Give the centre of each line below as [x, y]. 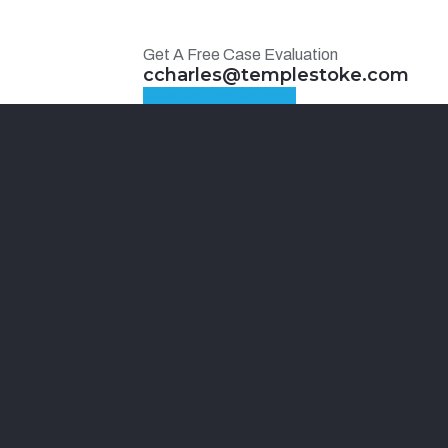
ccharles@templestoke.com [276, 75]
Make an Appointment [220, 95]
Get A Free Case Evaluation [241, 54]
